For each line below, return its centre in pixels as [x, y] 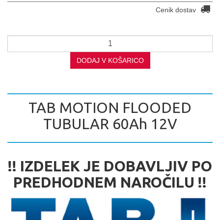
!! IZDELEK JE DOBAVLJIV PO [110, 166]
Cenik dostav [177, 10]
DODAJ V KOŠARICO [110, 60]
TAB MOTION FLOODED [110, 107]
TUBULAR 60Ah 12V [110, 124]
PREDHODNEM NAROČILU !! [110, 182]
